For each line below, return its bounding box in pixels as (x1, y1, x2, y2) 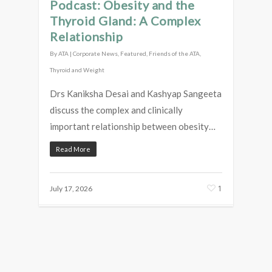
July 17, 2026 (50, 183, 92, 193)
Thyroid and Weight (50, 66, 104, 73)
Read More (56, 144, 90, 153)
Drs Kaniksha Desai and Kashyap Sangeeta (50, 87, 222, 99)
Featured (120, 49, 146, 57)
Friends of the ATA (149, 49, 200, 57)
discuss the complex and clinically (50, 104, 183, 115)
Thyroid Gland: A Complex (50, 13, 200, 28)
